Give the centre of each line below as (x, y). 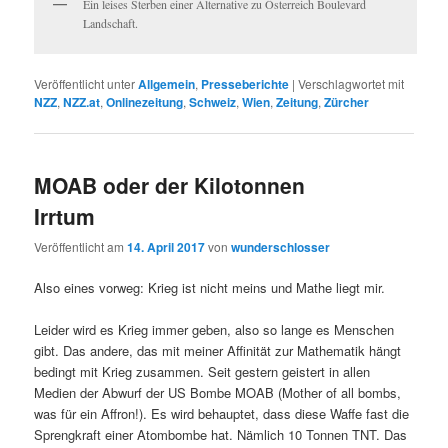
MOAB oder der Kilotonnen (170, 184)
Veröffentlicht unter (85, 84)
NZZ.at (82, 102)
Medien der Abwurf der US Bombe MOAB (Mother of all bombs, (218, 393)
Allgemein (167, 84)
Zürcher (347, 102)
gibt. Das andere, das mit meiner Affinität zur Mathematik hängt (218, 351)
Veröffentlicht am (81, 246)
